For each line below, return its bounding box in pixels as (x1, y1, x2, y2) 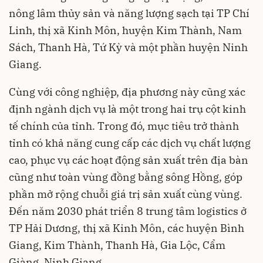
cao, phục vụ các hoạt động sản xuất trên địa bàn (9, 153, 248, 167)
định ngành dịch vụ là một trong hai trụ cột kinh (9, 102, 246, 116)
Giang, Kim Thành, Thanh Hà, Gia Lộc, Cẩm (9, 238, 225, 252)
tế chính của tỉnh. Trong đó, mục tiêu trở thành (9, 119, 239, 133)
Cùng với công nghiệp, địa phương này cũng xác (9, 85, 245, 99)
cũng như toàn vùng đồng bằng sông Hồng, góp (9, 170, 242, 184)
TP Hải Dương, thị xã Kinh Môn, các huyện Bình (9, 221, 244, 235)
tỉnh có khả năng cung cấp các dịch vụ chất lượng (9, 136, 251, 150)
